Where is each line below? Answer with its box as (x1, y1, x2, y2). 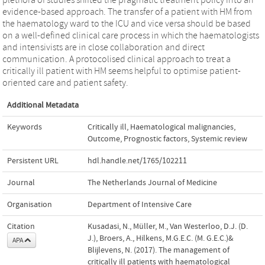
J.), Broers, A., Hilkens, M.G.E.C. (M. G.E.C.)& (88, 233, 234, 243)
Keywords (7, 122, 42, 132)
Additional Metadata (7, 100, 79, 110)
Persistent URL (7, 156, 59, 166)
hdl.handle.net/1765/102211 (88, 156, 187, 166)
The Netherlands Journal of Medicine (88, 177, 217, 188)
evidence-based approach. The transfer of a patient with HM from (2, 6, 252, 17)
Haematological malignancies (130, 122, 234, 132)
